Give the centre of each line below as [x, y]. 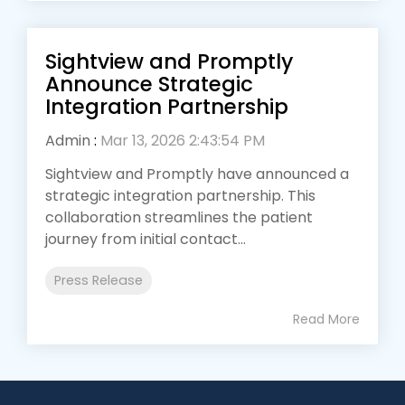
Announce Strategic [149, 85]
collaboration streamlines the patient [179, 218]
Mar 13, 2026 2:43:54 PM [183, 141]
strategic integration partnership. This [180, 196]
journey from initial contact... [146, 240]
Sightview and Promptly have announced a [197, 174]
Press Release [99, 281]
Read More [326, 320]
